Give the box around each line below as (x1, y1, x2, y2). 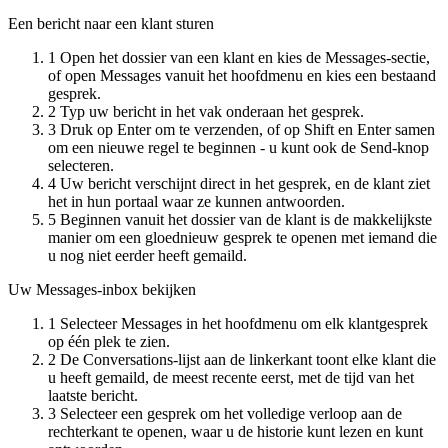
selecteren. (48, 156, 114, 174)
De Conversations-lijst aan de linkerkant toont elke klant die (60, 350, 436, 368)
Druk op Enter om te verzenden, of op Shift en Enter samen (60, 120, 435, 138)
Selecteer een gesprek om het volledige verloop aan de (60, 404, 402, 422)
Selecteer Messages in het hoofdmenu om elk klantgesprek (60, 314, 428, 332)
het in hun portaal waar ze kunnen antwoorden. (48, 192, 345, 210)
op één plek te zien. (48, 332, 170, 350)
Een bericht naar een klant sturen (8, 14, 214, 32)
